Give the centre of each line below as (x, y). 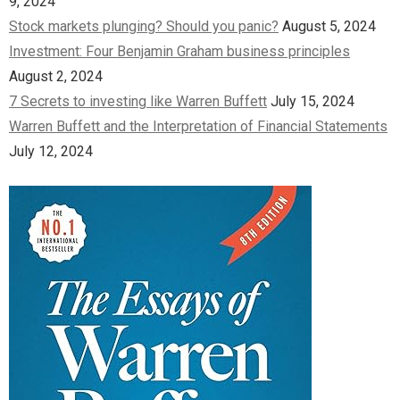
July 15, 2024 (312, 101)
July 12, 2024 (51, 151)
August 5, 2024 (329, 26)
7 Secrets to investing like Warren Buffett (138, 101)
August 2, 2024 (56, 76)
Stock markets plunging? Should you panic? (144, 26)
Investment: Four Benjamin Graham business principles (179, 51)
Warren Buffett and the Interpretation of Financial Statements (198, 126)
